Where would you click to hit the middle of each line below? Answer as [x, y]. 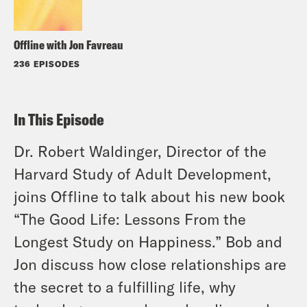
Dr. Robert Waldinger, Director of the [140, 151]
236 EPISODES [47, 64]
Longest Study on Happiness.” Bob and [148, 242]
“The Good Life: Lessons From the [130, 219]
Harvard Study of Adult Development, [143, 174]
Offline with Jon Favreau [69, 45]
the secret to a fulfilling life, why [125, 287]
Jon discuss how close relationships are [150, 264]
